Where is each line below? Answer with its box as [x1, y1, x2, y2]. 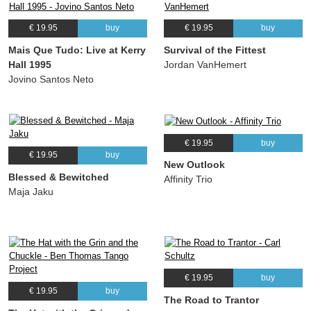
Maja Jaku [8, 186, 53, 198]
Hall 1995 [8, 58, 51, 70]
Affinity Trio [164, 174, 212, 185]
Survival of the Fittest [164, 44, 266, 56]
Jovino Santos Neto [8, 73, 94, 85]
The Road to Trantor [164, 294, 259, 305]
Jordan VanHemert [164, 58, 246, 70]
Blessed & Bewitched [8, 171, 109, 183]
